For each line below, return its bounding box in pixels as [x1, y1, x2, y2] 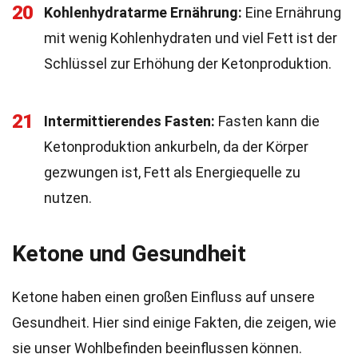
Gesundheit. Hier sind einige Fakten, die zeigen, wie [12, 314, 336, 331]
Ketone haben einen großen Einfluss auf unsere [12, 288, 315, 305]
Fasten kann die [215, 113, 320, 129]
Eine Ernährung [242, 4, 341, 21]
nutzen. [44, 189, 92, 206]
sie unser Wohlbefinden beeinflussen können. [12, 340, 302, 356]
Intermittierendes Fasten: [44, 113, 215, 129]
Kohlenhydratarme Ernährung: [44, 4, 242, 21]
